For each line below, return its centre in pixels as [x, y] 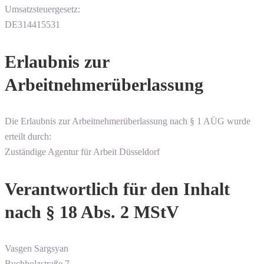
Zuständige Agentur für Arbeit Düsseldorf [82, 152]
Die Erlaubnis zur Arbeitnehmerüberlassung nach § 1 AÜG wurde [128, 121]
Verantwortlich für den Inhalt [117, 189]
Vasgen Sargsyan [37, 249]
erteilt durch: [28, 137]
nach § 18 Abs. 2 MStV [92, 212]
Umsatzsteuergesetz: [42, 9]
